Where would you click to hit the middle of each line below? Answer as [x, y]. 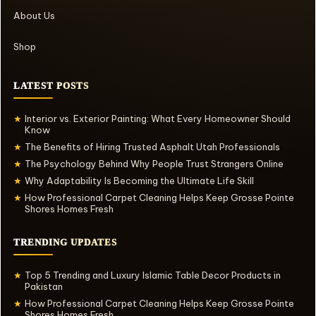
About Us [34, 16]
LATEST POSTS [51, 86]
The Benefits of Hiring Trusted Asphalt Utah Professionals [152, 147]
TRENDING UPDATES [65, 243]
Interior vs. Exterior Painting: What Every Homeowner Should [158, 119]
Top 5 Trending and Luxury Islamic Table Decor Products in [153, 275]
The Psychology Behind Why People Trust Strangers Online [154, 164]
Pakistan [44, 287]
